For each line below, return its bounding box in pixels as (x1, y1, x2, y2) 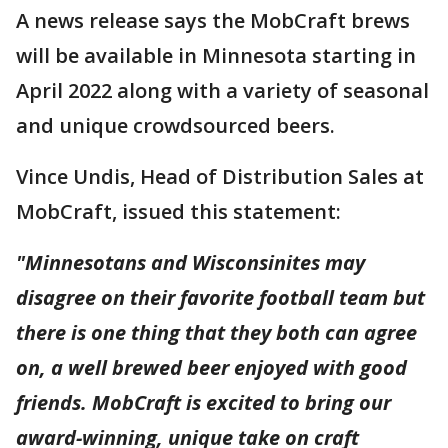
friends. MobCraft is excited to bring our (16, 389, 391, 417)
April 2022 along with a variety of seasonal (16, 77, 429, 105)
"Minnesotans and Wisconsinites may (16, 249, 365, 277)
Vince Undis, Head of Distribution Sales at (16, 163, 424, 191)
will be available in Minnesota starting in (16, 42, 416, 70)
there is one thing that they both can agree (16, 319, 417, 347)
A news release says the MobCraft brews (16, 7, 410, 35)
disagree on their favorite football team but (16, 284, 425, 312)
